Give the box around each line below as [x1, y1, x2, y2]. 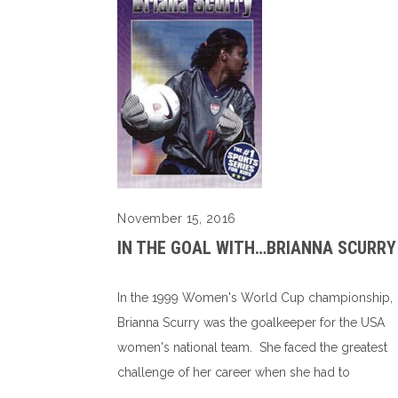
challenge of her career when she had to [117, 365, 350, 380]
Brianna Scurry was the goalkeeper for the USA [117, 315, 385, 330]
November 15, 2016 [117, 211, 236, 227]
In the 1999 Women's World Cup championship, [117, 291, 393, 306]
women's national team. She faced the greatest [117, 340, 387, 355]
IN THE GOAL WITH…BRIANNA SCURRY [117, 237, 396, 259]
